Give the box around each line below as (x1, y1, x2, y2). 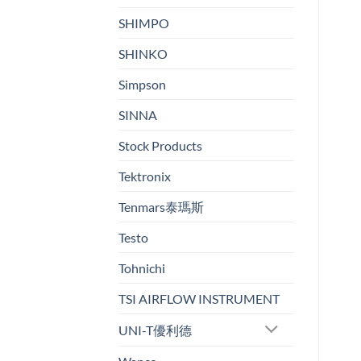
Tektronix (118, 168, 171, 185)
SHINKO (118, 46, 168, 62)
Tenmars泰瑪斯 (118, 199, 204, 215)
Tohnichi (118, 260, 165, 276)
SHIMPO (118, 15, 169, 31)
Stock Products (118, 138, 202, 154)
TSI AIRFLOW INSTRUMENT (118, 291, 280, 307)
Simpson (118, 77, 166, 93)
